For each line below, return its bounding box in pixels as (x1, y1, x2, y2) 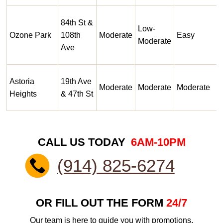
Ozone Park (9, 31, 51, 40)
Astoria (9, 77, 34, 86)
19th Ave (61, 77, 92, 86)
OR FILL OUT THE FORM (36, 196, 166, 209)
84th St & (61, 18, 93, 27)
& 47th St (61, 90, 93, 99)
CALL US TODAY (37, 136, 128, 149)
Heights (9, 90, 37, 99)
